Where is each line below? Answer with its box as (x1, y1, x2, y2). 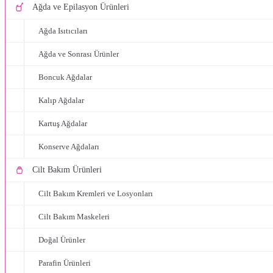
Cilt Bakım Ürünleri (32, 165, 102, 174)
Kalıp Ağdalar (38, 96, 84, 105)
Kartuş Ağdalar (38, 119, 87, 128)
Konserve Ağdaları (38, 142, 99, 151)
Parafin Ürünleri (38, 258, 91, 268)
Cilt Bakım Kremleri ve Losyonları (38, 189, 153, 198)
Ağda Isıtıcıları (38, 26, 88, 35)
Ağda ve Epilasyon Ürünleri (32, 2, 129, 12)
